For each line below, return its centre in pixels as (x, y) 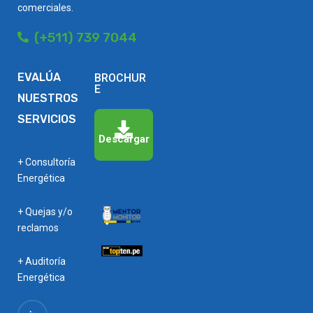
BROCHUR (121, 78)
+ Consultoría (46, 162)
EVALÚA (39, 77)
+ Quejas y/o (45, 212)
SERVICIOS (47, 119)
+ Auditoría (42, 261)
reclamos (38, 228)
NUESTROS (48, 98)
